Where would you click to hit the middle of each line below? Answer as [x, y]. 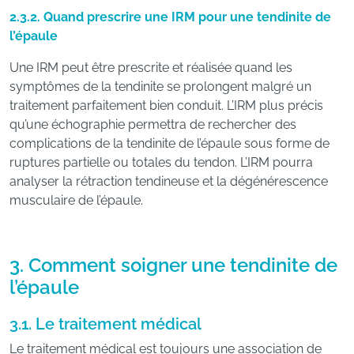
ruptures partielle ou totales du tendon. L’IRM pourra [161, 162]
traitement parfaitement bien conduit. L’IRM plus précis [166, 105]
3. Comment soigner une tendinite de [173, 265]
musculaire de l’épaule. [76, 200]
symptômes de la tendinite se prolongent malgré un [160, 87]
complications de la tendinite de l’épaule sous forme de [169, 143]
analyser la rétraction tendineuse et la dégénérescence [169, 181]
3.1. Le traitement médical [105, 324]
